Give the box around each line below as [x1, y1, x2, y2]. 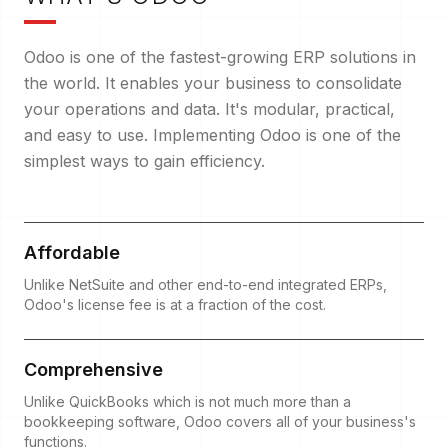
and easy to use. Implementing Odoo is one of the [24, 124, 401, 145]
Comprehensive [24, 358, 163, 380]
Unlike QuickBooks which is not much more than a [24, 392, 351, 410]
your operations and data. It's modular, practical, [24, 98, 395, 119]
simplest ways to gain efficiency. [24, 150, 265, 171]
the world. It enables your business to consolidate [24, 72, 402, 93]
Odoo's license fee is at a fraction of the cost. [24, 295, 326, 313]
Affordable [24, 241, 120, 263]
